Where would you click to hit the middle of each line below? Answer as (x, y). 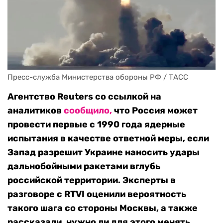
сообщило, (88, 111)
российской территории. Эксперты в (92, 180)
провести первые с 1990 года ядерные (96, 125)
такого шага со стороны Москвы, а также (103, 208)
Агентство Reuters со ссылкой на (84, 97)
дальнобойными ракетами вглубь (84, 167)
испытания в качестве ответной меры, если (108, 139)
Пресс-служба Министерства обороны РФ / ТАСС (98, 77)
